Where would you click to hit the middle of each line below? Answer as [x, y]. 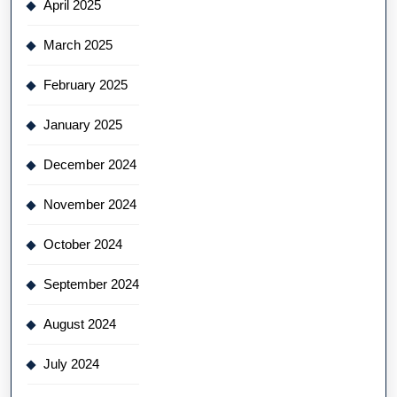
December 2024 [90, 164]
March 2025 [78, 44]
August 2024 [80, 323]
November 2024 [90, 204]
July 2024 [71, 363]
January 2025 [83, 124]
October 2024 [83, 244]
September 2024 [91, 284]
